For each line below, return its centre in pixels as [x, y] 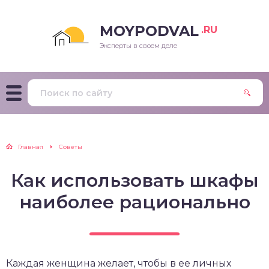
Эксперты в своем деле [138, 46]
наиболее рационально [134, 202]
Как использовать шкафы [134, 180]
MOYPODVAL [149, 31]
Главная [31, 147]
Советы [71, 147]
